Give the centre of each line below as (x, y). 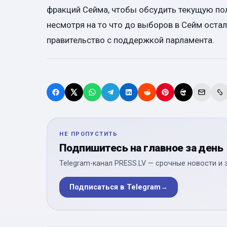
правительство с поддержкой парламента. (130, 40)
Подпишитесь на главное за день (141, 148)
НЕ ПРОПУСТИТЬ (89, 134)
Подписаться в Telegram (115, 187)
